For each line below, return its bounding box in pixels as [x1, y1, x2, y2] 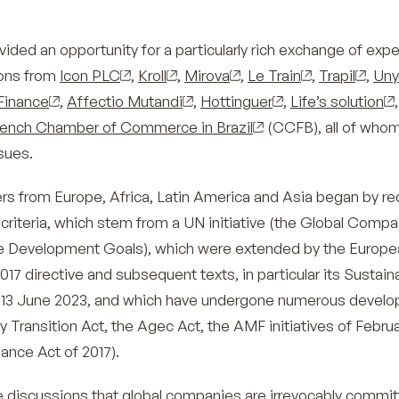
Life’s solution [290, 92, 384, 110]
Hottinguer [200, 92, 273, 110]
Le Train [248, 66, 301, 85]
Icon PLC [60, 66, 120, 85]
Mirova [184, 66, 230, 85]
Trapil [319, 66, 355, 85]
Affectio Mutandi [67, 92, 183, 110]
